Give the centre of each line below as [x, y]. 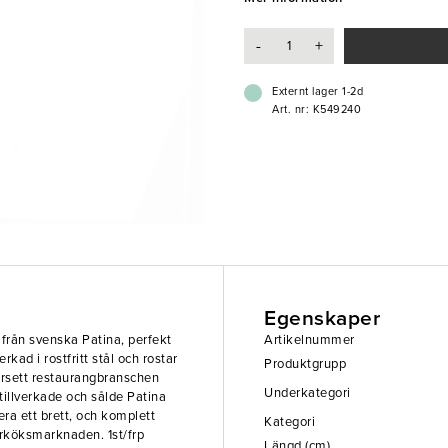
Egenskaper [322, 318]
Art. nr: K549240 [316, 109]
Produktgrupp [305, 364]
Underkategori [307, 393]
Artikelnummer [309, 340]
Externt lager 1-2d [317, 91]
